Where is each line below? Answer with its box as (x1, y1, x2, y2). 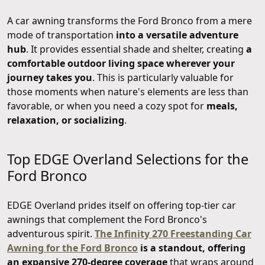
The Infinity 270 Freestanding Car (95, 227, 251, 241)
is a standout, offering (138, 241, 245, 255)
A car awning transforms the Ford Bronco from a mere (7, 14, 252, 28)
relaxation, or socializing (7, 114, 124, 127)
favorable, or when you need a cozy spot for (7, 99, 206, 113)
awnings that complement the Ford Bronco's (7, 213, 207, 227)
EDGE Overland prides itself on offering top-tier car (7, 199, 236, 212)
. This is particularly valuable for (92, 71, 234, 85)
